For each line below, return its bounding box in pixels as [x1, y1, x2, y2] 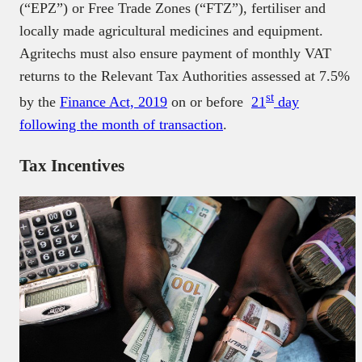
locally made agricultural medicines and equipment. [19, 23, 323, 40]
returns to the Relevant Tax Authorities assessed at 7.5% [19, 68, 350, 85]
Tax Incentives [19, 156, 124, 176]
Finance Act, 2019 [60, 94, 167, 111]
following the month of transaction [19, 116, 223, 133]
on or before [167, 94, 251, 111]
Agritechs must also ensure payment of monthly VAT [19, 45, 331, 62]
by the [19, 94, 60, 111]
